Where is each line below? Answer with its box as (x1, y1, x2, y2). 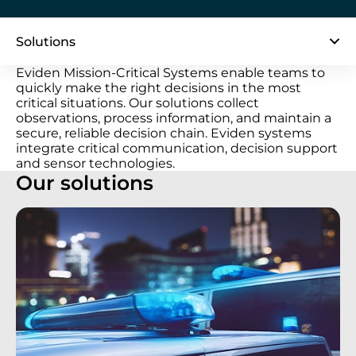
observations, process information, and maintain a (16, 110, 331, 126)
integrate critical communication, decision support (16, 141, 338, 156)
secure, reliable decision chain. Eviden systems (16, 126, 311, 141)
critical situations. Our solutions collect (16, 95, 259, 110)
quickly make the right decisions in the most (16, 80, 301, 95)
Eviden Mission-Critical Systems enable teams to (16, 65, 325, 80)
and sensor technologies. (16, 156, 175, 171)
